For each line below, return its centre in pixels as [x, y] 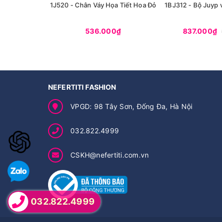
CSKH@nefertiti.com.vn [110, 155]
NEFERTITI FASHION [82, 87]
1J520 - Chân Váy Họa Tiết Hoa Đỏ [103, 5]
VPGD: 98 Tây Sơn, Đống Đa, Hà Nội [132, 106]
